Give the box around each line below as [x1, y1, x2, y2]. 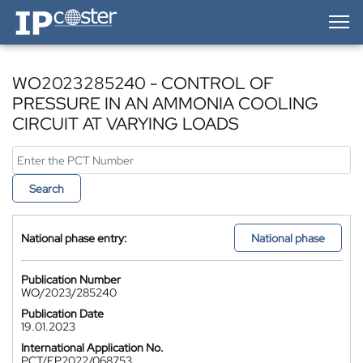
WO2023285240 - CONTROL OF [12, 72, 274, 94]
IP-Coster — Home [11, 5, 104, 19]
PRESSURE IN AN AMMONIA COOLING [12, 92, 318, 114]
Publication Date [21, 306, 104, 321]
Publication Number [21, 272, 121, 287]
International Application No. [21, 340, 164, 355]
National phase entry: [21, 230, 127, 246]
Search [29, 181, 64, 196]
